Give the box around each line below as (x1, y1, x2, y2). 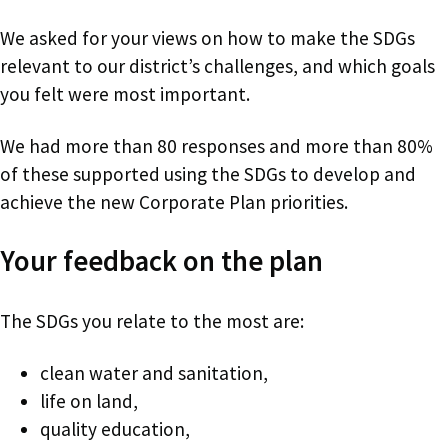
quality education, (40, 416, 190, 441)
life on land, (40, 388, 138, 413)
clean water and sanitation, (40, 360, 268, 385)
